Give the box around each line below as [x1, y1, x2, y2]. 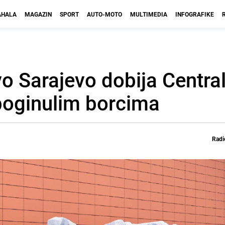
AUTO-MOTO [87, 10, 122, 18]
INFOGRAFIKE [175, 10, 214, 18]
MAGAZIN [25, 10, 52, 18]
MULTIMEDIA [130, 10, 167, 18]
